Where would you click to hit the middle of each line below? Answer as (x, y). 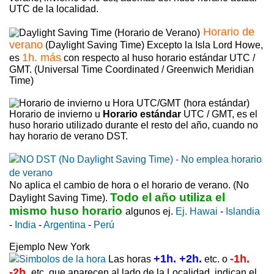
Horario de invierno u (56, 114)
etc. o (216, 259)
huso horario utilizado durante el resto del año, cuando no (134, 125)
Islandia (243, 211)
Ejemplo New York (50, 246)
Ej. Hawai (197, 211)
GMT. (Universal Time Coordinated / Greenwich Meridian (131, 69)
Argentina (65, 224)
